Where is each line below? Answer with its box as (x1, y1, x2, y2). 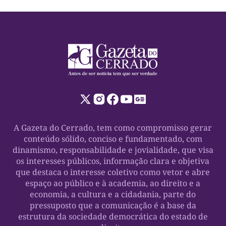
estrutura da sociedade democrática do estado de (18, 210, 208, 222)
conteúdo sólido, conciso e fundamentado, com (23, 133, 202, 144)
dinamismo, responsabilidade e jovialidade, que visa (12, 144, 213, 155)
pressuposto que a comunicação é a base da (29, 199, 196, 211)
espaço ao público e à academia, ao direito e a (25, 177, 201, 189)
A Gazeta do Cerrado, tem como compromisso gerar (14, 122, 212, 133)
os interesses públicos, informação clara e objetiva (16, 155, 210, 166)
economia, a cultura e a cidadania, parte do (30, 188, 196, 200)
